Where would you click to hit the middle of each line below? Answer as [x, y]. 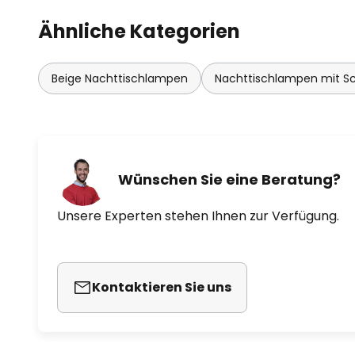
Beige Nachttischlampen [120, 78]
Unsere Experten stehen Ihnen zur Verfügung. [198, 216]
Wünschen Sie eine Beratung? [229, 180]
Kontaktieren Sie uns [162, 287]
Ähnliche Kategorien [139, 31]
